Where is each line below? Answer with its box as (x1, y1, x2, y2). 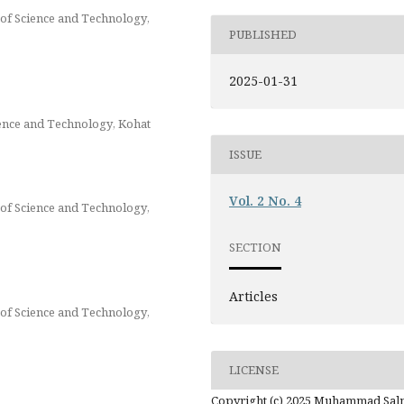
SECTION (229, 239, 282, 256)
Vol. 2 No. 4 (229, 191, 302, 209)
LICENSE (229, 362, 280, 379)
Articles (229, 287, 279, 305)
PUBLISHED (229, 26, 298, 43)
